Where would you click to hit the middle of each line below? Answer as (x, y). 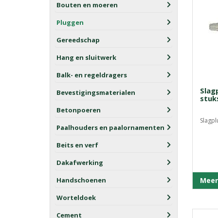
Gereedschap (78, 40)
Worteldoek (76, 198)
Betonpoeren (79, 110)
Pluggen (70, 22)
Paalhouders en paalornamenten (110, 127)
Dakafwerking (80, 163)
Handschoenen (81, 180)
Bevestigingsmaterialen (96, 92)
